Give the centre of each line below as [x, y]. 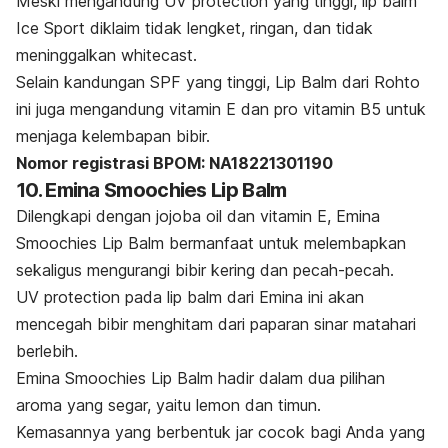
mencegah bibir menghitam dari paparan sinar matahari [216, 324]
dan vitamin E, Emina [303, 216]
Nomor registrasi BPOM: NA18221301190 [174, 163]
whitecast [157, 55]
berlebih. [47, 351]
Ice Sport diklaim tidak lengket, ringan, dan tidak [194, 28]
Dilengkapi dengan [86, 216]
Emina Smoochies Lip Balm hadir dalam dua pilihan [200, 378]
